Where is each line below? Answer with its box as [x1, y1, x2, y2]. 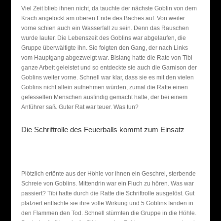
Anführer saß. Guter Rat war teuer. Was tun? [21, 104, 139, 110]
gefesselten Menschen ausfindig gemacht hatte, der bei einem [21, 94, 187, 101]
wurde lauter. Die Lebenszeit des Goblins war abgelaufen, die [21, 35, 186, 41]
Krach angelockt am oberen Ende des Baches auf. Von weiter [21, 15, 185, 22]
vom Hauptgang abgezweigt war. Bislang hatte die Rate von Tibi [21, 54, 192, 61]
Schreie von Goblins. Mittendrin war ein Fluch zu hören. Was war [21, 180, 194, 187]
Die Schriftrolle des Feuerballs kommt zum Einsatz [21, 125, 184, 134]
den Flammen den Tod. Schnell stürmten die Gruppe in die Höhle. [21, 210, 196, 217]
